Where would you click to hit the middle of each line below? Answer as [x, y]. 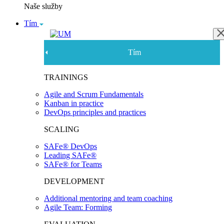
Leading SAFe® [70, 155]
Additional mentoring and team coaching [108, 198]
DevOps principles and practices [95, 112]
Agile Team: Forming [78, 207]
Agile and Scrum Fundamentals [94, 94]
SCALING [62, 129]
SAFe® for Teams [73, 164]
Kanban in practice [74, 103]
